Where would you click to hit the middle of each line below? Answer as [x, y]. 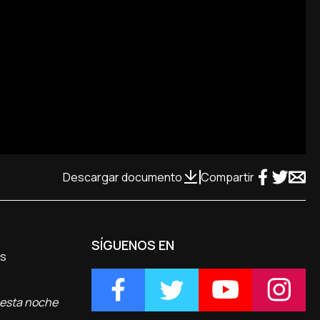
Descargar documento [122, 177]
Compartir [227, 177]
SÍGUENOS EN [132, 245]
